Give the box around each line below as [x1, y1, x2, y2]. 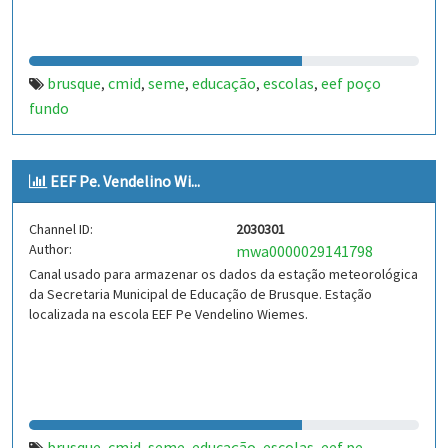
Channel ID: [29, 220, 93, 238]
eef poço [321, 73, 381, 93]
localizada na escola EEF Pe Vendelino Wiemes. [29, 305, 308, 323]
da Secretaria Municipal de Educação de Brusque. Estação [29, 285, 372, 303]
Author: [29, 240, 72, 258]
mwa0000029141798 [236, 241, 373, 261]
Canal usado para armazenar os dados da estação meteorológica [29, 265, 418, 283]
